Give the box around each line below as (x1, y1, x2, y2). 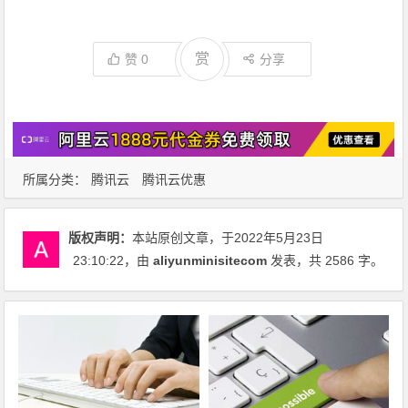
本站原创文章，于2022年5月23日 (132, 229, 324, 245)
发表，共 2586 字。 (267, 252, 384, 268)
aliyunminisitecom (153, 252, 268, 268)
